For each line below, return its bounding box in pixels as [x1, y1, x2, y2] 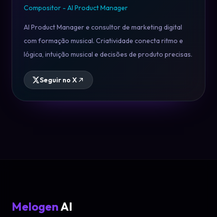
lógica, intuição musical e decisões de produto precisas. [24, 49, 192, 59]
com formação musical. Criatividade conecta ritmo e [24, 36, 183, 45]
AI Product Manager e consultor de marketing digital [24, 22, 182, 31]
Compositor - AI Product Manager [24, 3, 128, 12]
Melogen [12, 199, 59, 214]
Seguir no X [40, 75, 77, 84]
